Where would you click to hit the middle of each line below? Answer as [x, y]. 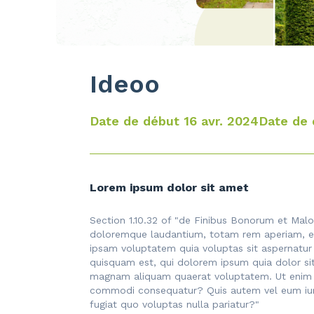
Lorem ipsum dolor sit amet [169, 188]
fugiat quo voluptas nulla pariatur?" [175, 305]
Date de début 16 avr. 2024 [174, 121]
